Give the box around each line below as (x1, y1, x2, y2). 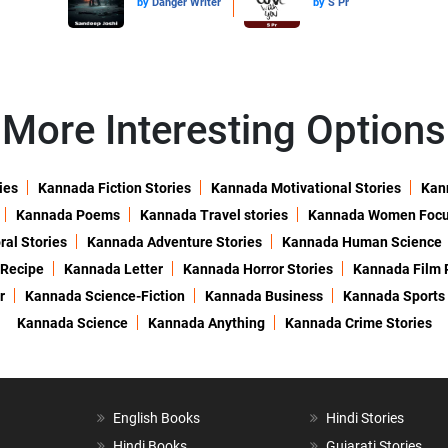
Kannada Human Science (281, 234, 442, 251)
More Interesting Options (2, 107, 446, 155)
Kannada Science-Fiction (25, 288, 185, 305)
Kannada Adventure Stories (86, 234, 262, 251)
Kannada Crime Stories (284, 315, 432, 332)
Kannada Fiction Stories (37, 180, 191, 197)
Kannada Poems (15, 207, 120, 224)
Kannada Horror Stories (182, 261, 333, 278)
